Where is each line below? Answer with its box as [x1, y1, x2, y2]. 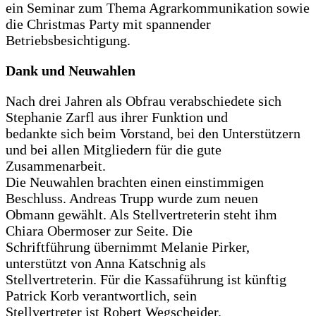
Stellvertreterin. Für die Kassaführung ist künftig [6, 272, 286, 288]
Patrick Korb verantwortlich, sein [6, 288, 197, 304]
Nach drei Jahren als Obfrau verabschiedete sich [6, 93, 281, 109]
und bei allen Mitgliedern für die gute [6, 142, 221, 158]
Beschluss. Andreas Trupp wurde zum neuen [6, 190, 258, 207]
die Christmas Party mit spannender [6, 16, 211, 32]
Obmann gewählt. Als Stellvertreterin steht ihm [6, 207, 277, 223]
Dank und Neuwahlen [6, 63, 135, 79]
